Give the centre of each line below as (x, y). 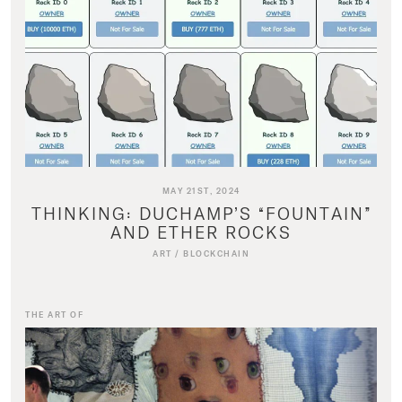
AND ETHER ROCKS (201, 232)
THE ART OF (54, 315)
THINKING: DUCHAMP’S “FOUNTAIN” (201, 214)
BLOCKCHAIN (216, 254)
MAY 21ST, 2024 (201, 191)
